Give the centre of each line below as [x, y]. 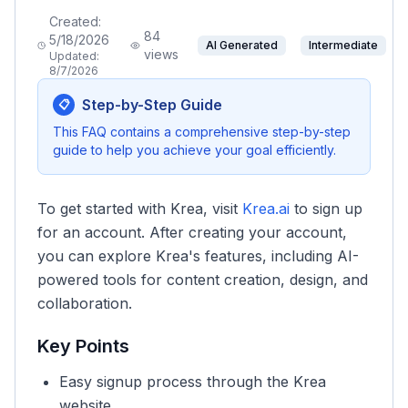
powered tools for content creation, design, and [203, 280]
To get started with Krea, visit [140, 209]
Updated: [75, 56]
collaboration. [85, 303]
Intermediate [343, 45]
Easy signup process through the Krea [193, 382]
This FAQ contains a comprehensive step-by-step [202, 132]
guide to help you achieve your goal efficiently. [194, 150]
